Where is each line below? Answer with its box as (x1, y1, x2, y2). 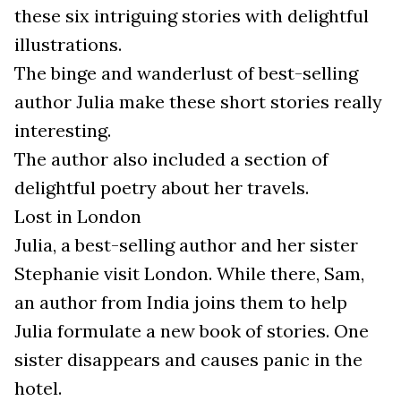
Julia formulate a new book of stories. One (14, 320, 369, 343)
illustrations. (14, 33, 126, 56)
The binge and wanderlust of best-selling (14, 62, 358, 85)
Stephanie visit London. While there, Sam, (14, 262, 364, 286)
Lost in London (14, 205, 141, 228)
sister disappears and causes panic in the (14, 348, 363, 371)
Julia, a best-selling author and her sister (14, 234, 358, 257)
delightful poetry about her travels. (14, 176, 309, 200)
